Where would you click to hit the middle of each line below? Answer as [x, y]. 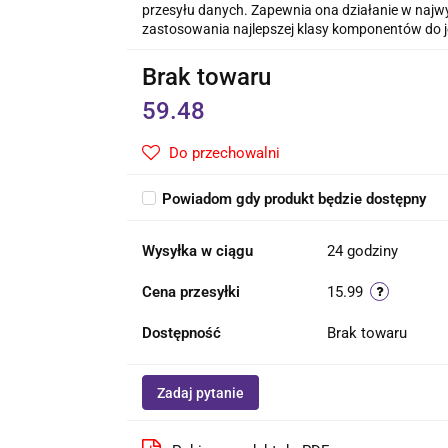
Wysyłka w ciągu [197, 251]
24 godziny [362, 251]
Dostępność [181, 333]
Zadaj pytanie [200, 393]
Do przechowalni [224, 153]
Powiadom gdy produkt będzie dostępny [293, 199]
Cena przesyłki [190, 292]
